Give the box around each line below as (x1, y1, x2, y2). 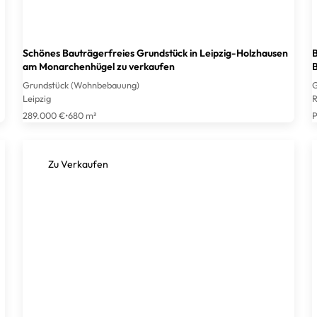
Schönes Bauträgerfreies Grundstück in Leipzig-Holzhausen (23, 47, 289, 60)
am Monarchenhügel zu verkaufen (23, 60, 175, 74)
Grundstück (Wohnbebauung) (23, 79, 140, 91)
